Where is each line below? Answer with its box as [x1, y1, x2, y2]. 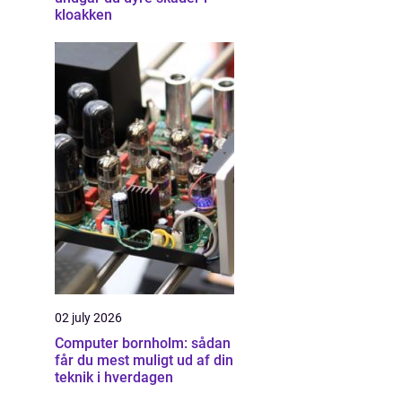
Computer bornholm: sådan [55, 335, 231, 352]
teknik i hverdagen [55, 369, 173, 386]
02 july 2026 [55, 310, 122, 325]
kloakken [55, 6, 112, 23]
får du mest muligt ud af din [55, 352, 233, 369]
